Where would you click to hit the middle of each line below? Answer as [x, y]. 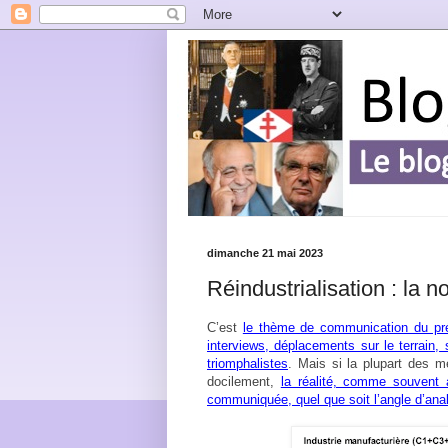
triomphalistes [247, 363]
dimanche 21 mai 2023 [265, 253]
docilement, [244, 381]
